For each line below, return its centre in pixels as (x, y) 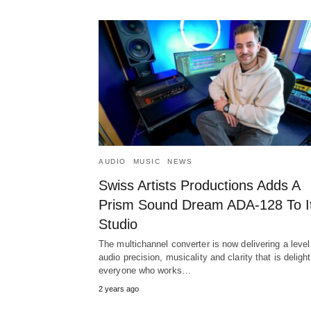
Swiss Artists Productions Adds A (199, 186)
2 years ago (119, 289)
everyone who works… (145, 271)
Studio (118, 225)
